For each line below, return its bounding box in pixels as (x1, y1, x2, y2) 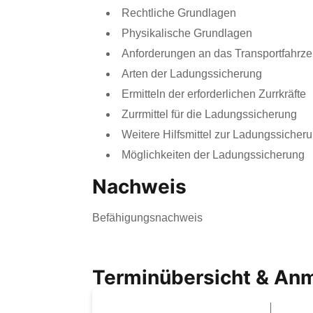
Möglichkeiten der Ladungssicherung (122, 149, 305, 161)
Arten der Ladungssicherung (122, 68, 262, 80)
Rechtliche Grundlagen (122, 7, 236, 19)
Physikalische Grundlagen (122, 27, 252, 39)
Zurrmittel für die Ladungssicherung (122, 108, 297, 120)
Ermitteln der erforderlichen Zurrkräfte (122, 88, 306, 100)
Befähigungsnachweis (92, 212, 203, 224)
